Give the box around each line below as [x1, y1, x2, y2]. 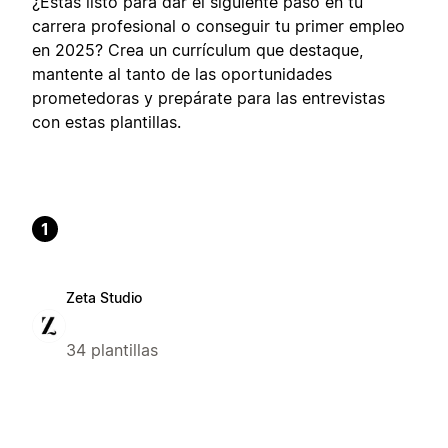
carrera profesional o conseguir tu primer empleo [32, 15, 405, 36]
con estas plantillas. [32, 111, 181, 132]
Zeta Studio [66, 288, 142, 306]
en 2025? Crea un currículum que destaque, [32, 39, 363, 60]
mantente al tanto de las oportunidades [32, 63, 332, 84]
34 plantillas [66, 339, 158, 360]
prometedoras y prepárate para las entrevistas [32, 87, 385, 108]
